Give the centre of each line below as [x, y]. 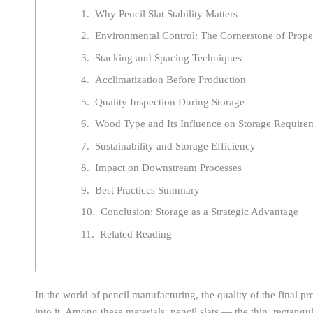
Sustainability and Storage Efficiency [175, 146]
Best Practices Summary [147, 190]
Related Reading [136, 234]
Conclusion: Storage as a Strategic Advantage [199, 212]
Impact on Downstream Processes [168, 168]
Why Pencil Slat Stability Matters [166, 14]
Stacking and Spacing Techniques [168, 58]
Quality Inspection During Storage [170, 102]
